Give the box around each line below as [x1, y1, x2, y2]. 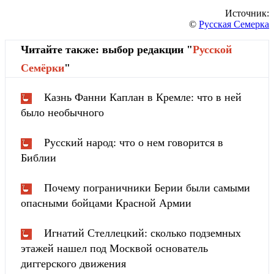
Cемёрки [21, 62, 64, 75]
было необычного [21, 106, 104, 119]
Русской [193, 43, 232, 56]
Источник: [225, 8, 269, 19]
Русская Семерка [199, 19, 269, 30]
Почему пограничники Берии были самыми [44, 182, 250, 194]
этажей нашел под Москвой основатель [21, 242, 208, 255]
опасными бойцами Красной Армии [21, 197, 191, 210]
